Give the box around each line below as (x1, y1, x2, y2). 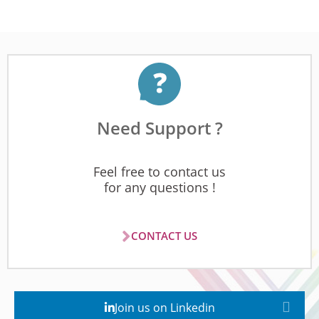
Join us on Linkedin (114, 299, 215, 315)
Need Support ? (96, 115, 223, 140)
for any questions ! (103, 178, 216, 196)
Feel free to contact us (93, 162, 226, 180)
